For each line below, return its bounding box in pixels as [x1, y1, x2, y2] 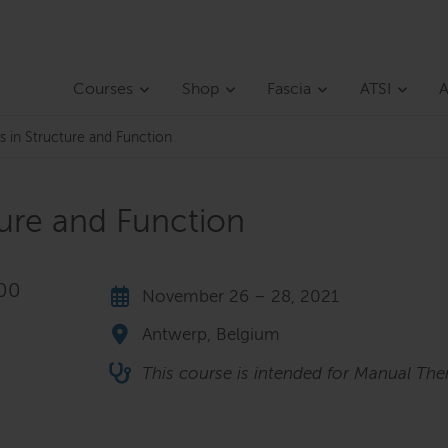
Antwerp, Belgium [142, 327, 280, 345]
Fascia [267, 82, 312, 99]
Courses [73, 82, 134, 99]
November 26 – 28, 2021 [142, 289, 339, 307]
